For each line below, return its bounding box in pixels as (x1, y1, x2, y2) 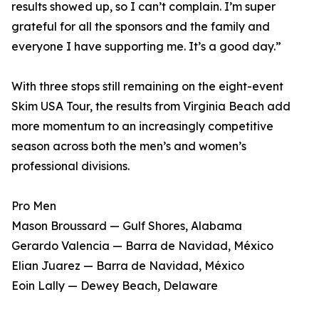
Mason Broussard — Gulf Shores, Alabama (11, 219, 242, 234)
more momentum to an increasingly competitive (11, 119, 273, 134)
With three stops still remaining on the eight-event (11, 79, 283, 94)
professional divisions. (11, 159, 130, 174)
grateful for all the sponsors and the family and (11, 19, 270, 34)
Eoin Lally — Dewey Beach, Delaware (11, 278, 218, 293)
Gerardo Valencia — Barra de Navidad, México (11, 239, 273, 253)
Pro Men (11, 199, 56, 214)
